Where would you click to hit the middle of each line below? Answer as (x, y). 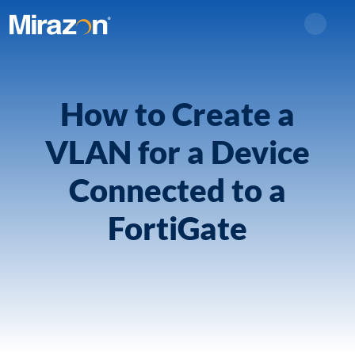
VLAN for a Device (177, 152)
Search (333, 32)
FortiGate (177, 228)
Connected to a (177, 190)
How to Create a (177, 114)
